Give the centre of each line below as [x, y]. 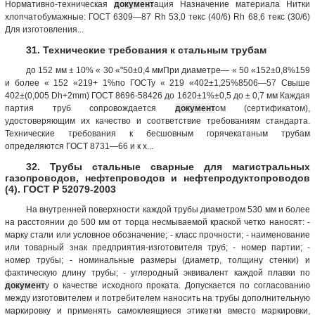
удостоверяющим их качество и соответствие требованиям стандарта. [157, 121]
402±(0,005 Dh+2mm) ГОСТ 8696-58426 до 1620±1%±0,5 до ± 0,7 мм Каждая [157, 95]
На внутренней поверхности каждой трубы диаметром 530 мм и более [168, 209]
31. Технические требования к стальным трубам [146, 50]
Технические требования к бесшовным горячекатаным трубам [157, 133]
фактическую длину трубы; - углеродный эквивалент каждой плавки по [157, 272]
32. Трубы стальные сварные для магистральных [168, 166]
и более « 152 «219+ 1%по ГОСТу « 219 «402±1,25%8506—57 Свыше [157, 83]
